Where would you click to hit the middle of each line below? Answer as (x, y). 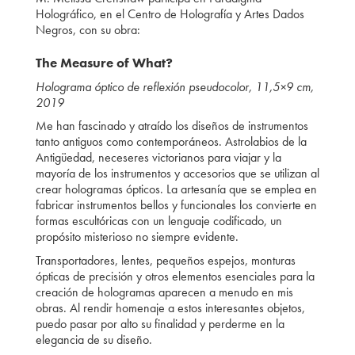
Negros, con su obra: (88, 29)
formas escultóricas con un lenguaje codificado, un (158, 221)
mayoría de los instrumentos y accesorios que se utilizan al (177, 174)
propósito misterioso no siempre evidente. (137, 237)
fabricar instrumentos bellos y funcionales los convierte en (176, 205)
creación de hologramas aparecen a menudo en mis (164, 292)
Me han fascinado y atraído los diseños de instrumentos (172, 126)
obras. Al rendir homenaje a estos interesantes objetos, (170, 307)
